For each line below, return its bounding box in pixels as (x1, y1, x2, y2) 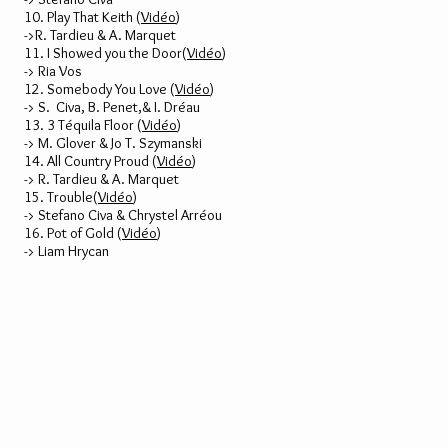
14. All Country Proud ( (24, 152, 157, 170)
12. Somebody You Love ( (24, 80, 175, 98)
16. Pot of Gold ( (24, 224, 122, 242)
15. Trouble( (24, 188, 98, 206)
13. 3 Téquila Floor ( (24, 116, 142, 134)
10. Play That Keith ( (24, 8, 141, 26)
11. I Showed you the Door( (24, 44, 187, 62)
